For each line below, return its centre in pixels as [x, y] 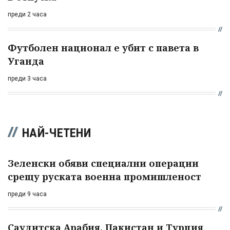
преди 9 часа [27, 194]
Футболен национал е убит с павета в [103, 47]
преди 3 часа [27, 78]
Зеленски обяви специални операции [103, 163]
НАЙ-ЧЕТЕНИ [56, 133]
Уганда [26, 61]
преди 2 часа [27, 14]
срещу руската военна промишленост [104, 176]
